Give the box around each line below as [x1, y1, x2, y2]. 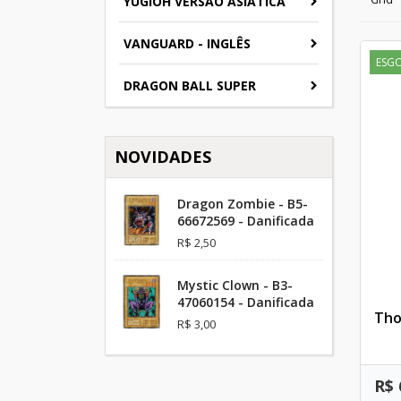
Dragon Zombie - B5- [177, 194, 308, 212]
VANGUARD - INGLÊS [124, 34, 251, 52]
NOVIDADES [115, 145, 211, 167]
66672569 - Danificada [177, 211, 314, 229]
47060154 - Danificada [177, 293, 314, 311]
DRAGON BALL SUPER [124, 76, 256, 94]
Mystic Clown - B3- [177, 276, 293, 294]
